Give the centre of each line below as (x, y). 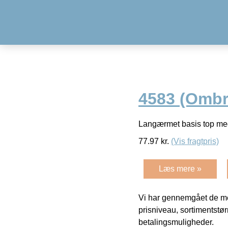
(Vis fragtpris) (195, 141)
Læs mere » (180, 168)
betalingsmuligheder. (176, 222)
